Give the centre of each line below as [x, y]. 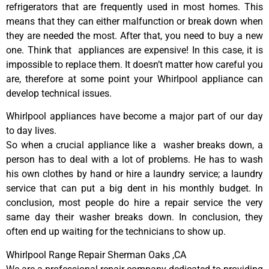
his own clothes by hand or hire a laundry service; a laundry [134, 174]
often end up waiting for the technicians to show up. [116, 232]
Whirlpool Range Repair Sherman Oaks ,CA [96, 255]
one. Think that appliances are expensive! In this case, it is [134, 50]
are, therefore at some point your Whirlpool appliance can [134, 79]
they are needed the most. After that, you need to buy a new [134, 35]
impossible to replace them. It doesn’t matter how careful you [134, 64]
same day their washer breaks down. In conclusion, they [134, 217]
